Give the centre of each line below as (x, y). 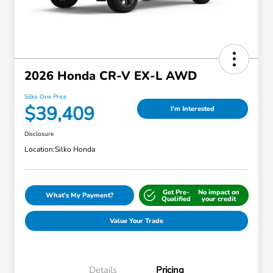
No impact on (219, 192)
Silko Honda (75, 150)
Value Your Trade (136, 221)
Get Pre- (176, 192)
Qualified (176, 199)
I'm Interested (193, 108)
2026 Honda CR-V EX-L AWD (111, 76)
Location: (40, 150)
